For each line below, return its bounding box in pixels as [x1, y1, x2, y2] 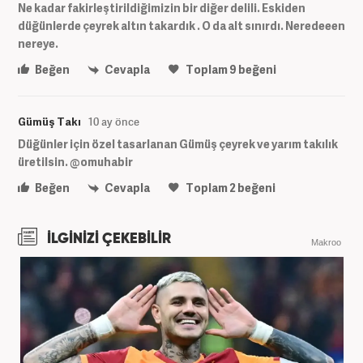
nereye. [18, 35, 58, 51]
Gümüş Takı [18, 114, 81, 130]
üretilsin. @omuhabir [18, 154, 133, 170]
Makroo [311, 237, 341, 248]
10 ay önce [88, 114, 139, 130]
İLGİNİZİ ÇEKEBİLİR [44, 232, 171, 247]
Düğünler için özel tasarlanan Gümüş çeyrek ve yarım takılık [18, 136, 338, 152]
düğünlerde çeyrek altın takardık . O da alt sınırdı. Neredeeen [18, 17, 345, 33]
